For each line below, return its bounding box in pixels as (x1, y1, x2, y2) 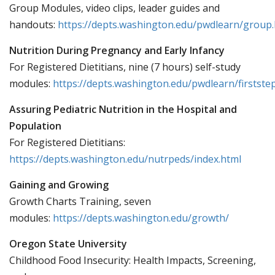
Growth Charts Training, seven (9, 195, 151, 208)
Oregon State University (9, 237, 127, 250)
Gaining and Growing (9, 178, 111, 192)
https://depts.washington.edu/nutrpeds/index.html (9, 152, 241, 166)
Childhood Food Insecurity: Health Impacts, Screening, (9, 254, 256, 267)
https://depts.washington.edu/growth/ (53, 211, 229, 225)
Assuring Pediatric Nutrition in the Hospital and (9, 103, 237, 116)
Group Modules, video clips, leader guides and (9, 1, 220, 15)
